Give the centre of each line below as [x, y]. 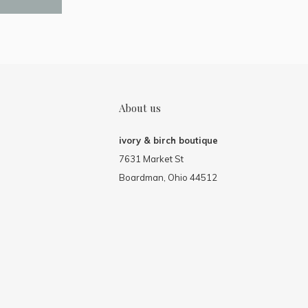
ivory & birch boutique [168, 141]
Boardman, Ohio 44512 [168, 178]
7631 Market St [151, 159]
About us [140, 108]
